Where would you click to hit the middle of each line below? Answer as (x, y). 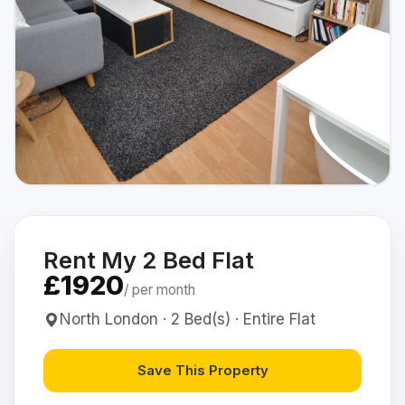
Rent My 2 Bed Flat (149, 260)
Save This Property (202, 370)
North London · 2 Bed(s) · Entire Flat (188, 319)
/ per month (160, 290)
